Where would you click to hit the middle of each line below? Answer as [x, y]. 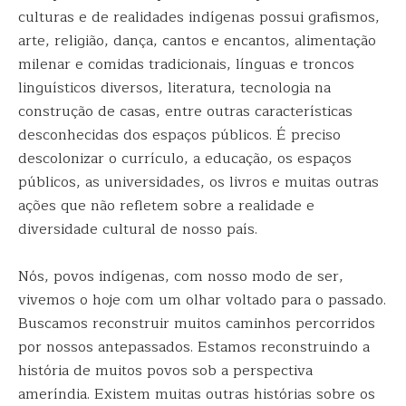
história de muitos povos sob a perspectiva [165, 371]
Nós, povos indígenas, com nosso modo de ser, [181, 276]
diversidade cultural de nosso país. [138, 229]
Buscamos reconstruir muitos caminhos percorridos [197, 324]
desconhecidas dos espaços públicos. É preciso [179, 135]
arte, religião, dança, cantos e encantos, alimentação [197, 41]
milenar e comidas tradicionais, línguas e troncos [186, 64]
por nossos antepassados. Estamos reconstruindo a [194, 347]
